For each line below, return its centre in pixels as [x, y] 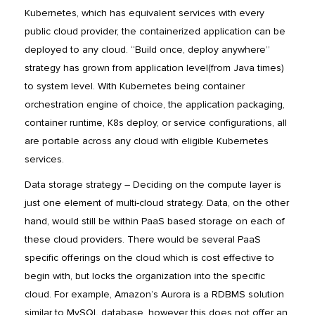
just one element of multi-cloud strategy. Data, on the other [157, 203]
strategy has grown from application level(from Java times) [154, 68]
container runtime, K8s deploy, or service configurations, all [156, 123]
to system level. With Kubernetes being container [135, 86]
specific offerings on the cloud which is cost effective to [149, 258]
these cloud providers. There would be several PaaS [143, 240]
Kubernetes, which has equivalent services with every [144, 13]
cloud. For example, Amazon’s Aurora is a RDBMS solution [154, 295]
